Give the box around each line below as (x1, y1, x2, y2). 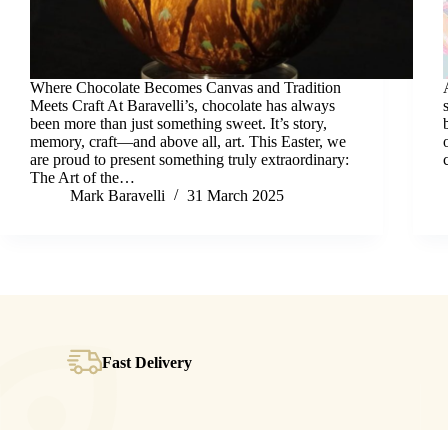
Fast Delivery (102, 353, 193, 371)
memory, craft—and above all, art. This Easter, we (30, 133, 346, 151)
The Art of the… (30, 169, 135, 187)
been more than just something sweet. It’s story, (30, 115, 327, 133)
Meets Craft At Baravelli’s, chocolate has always (30, 97, 335, 115)
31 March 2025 (187, 187, 284, 205)
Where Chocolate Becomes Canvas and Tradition (30, 79, 341, 97)
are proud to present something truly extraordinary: (30, 151, 349, 169)
